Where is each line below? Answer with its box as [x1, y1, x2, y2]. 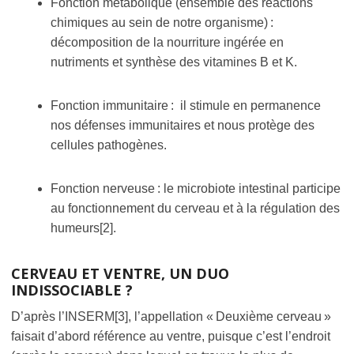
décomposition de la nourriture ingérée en [51, 35, 284, 49]
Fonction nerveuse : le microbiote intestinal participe [51, 181, 341, 195]
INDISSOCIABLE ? [11, 280, 133, 299]
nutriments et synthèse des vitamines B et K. [51, 55, 297, 69]
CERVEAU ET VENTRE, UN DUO [11, 263, 229, 283]
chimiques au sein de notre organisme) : [51, 15, 273, 29]
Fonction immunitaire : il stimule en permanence [51, 98, 321, 112]
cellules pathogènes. [51, 137, 167, 152]
